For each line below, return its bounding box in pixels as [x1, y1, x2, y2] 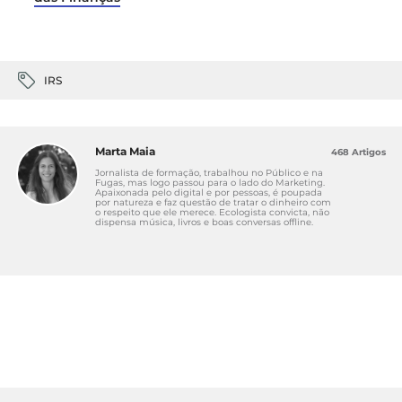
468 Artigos [331, 145, 386, 158]
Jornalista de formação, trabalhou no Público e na [95, 166, 323, 179]
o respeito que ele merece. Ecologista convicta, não [95, 205, 329, 218]
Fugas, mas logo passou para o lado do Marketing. [95, 176, 325, 188]
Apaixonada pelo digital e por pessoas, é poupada [95, 186, 322, 198]
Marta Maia [95, 144, 155, 158]
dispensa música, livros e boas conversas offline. [95, 215, 313, 228]
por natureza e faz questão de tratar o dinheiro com [95, 196, 331, 208]
